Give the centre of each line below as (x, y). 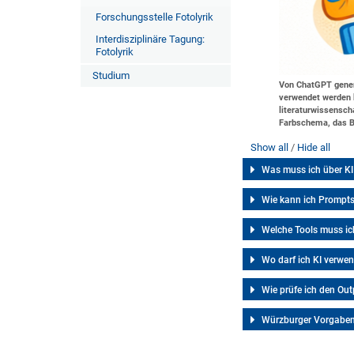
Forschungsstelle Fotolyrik (154, 17)
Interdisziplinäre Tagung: (150, 39)
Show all (270, 147)
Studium (111, 75)
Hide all (314, 147)
